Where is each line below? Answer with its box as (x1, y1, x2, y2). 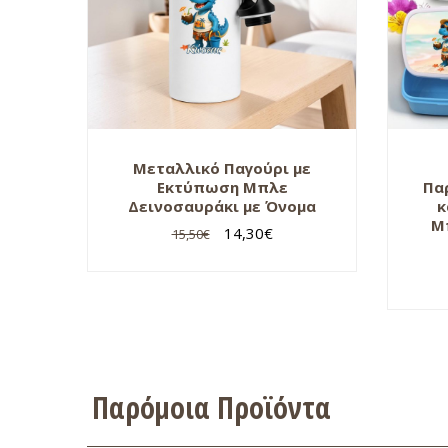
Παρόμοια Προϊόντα (92, 386, 331, 428)
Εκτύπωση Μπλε (156, 176, 288, 197)
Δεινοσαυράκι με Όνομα (128, 195, 316, 216)
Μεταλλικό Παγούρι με (133, 157, 311, 178)
